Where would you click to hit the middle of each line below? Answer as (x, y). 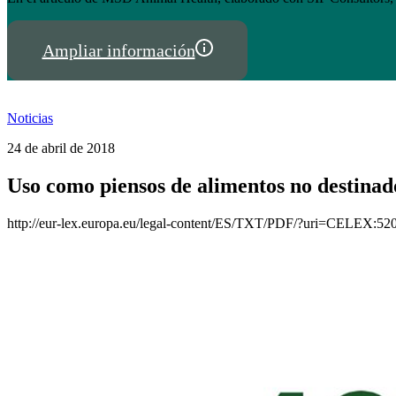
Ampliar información (118, 50)
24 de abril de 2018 (61, 148)
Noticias (30, 118)
